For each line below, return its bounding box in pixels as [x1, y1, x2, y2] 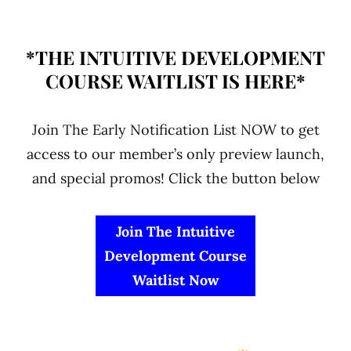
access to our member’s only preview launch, [27, 144, 324, 163]
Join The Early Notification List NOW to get [31, 120, 320, 139]
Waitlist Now [132, 270, 219, 289]
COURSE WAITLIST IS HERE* [45, 67, 306, 93]
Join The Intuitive [116, 222, 235, 241]
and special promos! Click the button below [31, 168, 320, 187]
